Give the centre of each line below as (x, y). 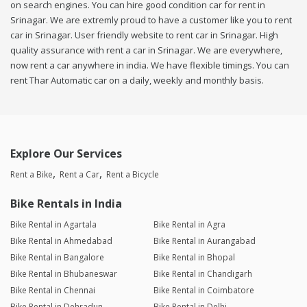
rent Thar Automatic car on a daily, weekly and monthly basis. (137, 81)
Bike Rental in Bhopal (194, 258)
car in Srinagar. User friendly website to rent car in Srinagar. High (144, 35)
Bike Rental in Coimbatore (204, 291)
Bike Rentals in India (66, 204)
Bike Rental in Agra (189, 225)
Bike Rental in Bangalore (57, 258)
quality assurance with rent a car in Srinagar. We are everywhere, (146, 50)
